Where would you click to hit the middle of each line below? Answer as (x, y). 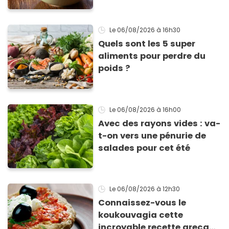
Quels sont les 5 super (147, 44)
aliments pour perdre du (152, 56)
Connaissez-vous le (142, 203)
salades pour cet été (144, 148)
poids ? (114, 68)
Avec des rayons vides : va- (159, 123)
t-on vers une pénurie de (152, 135)
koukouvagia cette (141, 215)
